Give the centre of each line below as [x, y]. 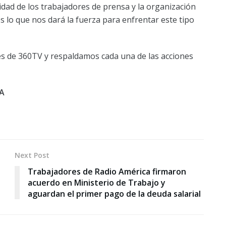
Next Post [32, 155]
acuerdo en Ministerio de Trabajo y [97, 182]
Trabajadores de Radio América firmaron [107, 171]
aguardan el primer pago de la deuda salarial [114, 193]
